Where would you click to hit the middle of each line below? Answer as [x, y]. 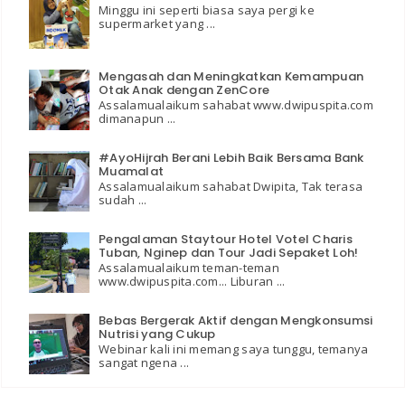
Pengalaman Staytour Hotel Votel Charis [226, 239]
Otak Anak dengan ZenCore [184, 89]
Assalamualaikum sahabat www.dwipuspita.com [236, 105]
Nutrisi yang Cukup [157, 334]
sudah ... [123, 200]
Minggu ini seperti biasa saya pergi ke [207, 10]
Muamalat [132, 171]
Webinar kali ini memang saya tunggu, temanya [234, 349]
